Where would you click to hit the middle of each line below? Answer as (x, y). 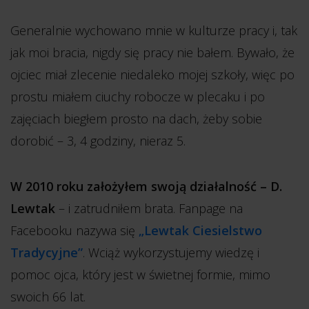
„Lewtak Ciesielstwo (200, 230)
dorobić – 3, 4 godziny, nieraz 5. (98, 141)
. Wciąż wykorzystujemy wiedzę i (171, 252)
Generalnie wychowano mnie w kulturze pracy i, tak (154, 30)
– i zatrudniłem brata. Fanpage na (149, 208)
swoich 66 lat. (48, 297)
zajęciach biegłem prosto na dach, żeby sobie (136, 119)
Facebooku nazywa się (74, 230)
